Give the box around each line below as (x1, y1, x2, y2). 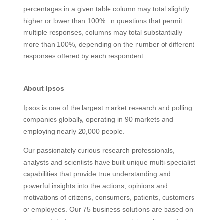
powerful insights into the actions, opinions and (23, 181, 168, 190)
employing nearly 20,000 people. (23, 127, 125, 135)
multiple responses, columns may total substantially (23, 28, 182, 36)
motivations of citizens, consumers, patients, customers (23, 193, 194, 201)
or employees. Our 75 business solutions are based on (23, 205, 193, 213)
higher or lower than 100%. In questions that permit (23, 16, 182, 25)
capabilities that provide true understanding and (23, 169, 171, 178)
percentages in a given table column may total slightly (23, 4, 189, 13)
